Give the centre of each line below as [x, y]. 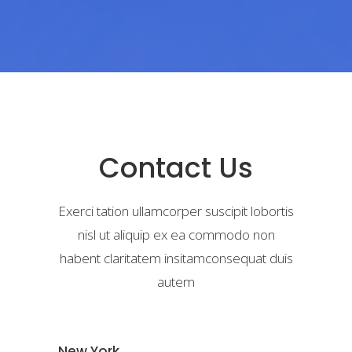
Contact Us [176, 167]
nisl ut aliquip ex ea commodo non [176, 234]
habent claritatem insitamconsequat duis [176, 258]
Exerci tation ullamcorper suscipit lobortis [176, 211]
